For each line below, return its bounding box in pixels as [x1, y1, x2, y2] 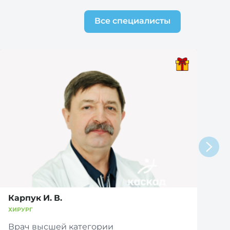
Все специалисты [94, 16, 170, 25]
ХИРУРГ [8, 206, 33, 213]
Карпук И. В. [8, 193, 62, 202]
